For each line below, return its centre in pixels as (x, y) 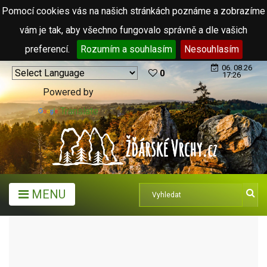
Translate (79, 111)
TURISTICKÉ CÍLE (86, 227)
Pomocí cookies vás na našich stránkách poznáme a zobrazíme (133, 11)
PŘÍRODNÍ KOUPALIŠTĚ (66, 246)
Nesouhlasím (211, 49)
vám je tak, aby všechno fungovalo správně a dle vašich (133, 30)
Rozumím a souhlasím (126, 49)
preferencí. (48, 49)
